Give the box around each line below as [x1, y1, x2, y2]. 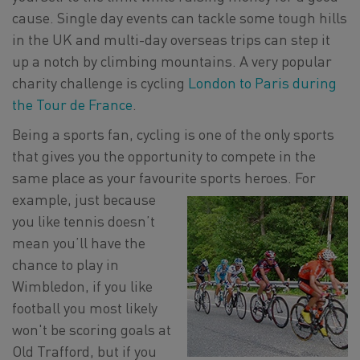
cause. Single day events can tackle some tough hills [12, 8, 347, 27]
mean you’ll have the [12, 233, 145, 252]
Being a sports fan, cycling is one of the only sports [12, 125, 334, 143]
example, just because [12, 190, 156, 208]
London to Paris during [188, 73, 337, 92]
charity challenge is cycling [12, 73, 188, 92]
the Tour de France [12, 95, 133, 113]
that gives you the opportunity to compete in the [12, 146, 316, 165]
